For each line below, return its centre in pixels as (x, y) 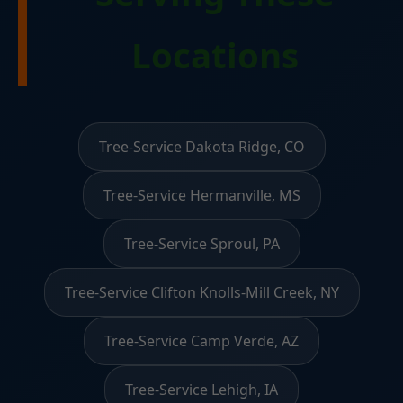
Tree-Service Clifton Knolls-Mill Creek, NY (201, 293)
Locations (215, 55)
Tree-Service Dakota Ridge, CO (201, 147)
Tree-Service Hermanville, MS (201, 196)
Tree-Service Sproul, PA (201, 244)
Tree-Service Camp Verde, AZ (201, 341)
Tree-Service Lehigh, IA (201, 390)
